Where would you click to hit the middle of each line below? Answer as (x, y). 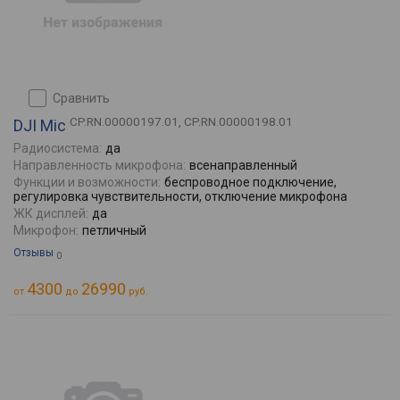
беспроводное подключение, (250, 182)
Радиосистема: (58, 148)
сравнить (85, 98)
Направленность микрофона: (100, 165)
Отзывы (33, 253)
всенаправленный (243, 165)
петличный (114, 230)
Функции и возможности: (87, 182)
